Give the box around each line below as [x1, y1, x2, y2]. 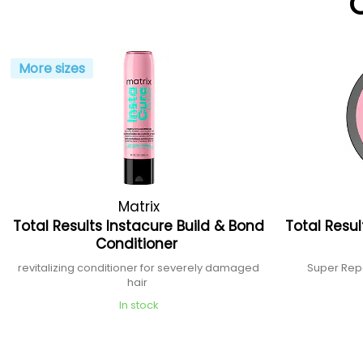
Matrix [117, 197, 160, 216]
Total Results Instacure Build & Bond [13, 216, 265, 236]
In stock [118, 297, 159, 313]
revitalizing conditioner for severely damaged [18, 260, 260, 275]
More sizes [19, 59, 86, 78]
